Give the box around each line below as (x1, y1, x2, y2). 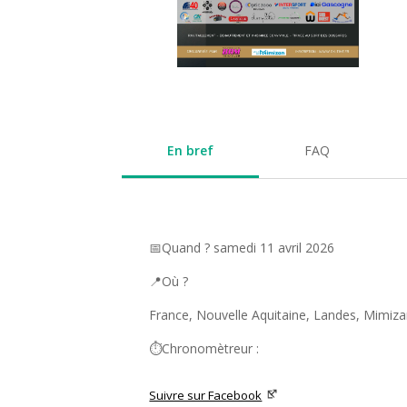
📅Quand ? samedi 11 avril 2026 (149, 238, 335, 256)
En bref (167, 141, 214, 159)
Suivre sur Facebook (149, 386, 263, 403)
